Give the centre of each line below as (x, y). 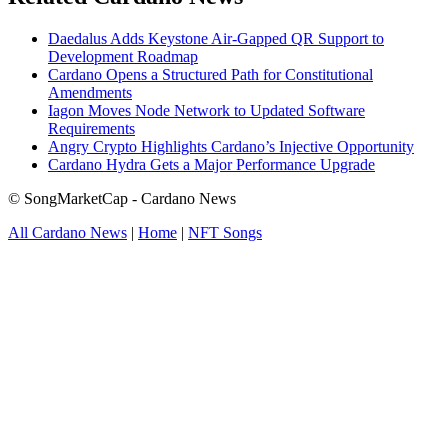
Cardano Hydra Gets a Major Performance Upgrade (211, 165)
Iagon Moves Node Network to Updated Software (206, 111)
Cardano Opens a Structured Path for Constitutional (210, 75)
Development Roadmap (123, 57)
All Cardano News (67, 233)
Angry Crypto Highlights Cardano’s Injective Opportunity (231, 147)
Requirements (91, 129)
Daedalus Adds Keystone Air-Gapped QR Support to (216, 39)
